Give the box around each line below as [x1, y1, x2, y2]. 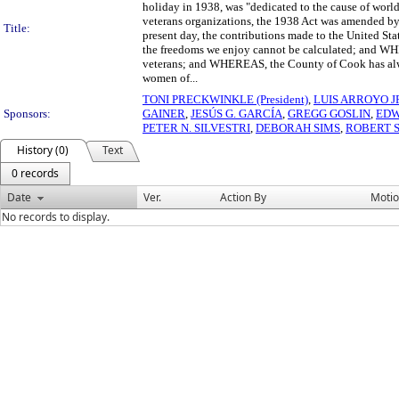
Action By [220, 190, 266, 205]
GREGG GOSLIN [288, 107, 370, 120]
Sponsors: [4, 107, 51, 120]
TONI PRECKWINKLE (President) [142, 93, 308, 106]
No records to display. [2, 209, 110, 224]
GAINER [142, 107, 185, 120]
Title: [4, 21, 30, 35]
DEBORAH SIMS [256, 121, 340, 134]
